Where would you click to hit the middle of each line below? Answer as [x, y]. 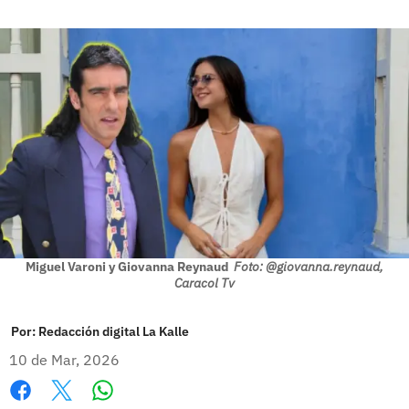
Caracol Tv [204, 283]
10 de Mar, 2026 [64, 359]
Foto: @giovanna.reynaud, [309, 266]
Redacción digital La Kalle [114, 331]
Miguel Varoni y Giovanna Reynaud [127, 266]
